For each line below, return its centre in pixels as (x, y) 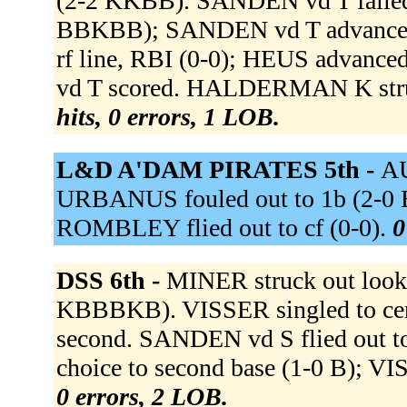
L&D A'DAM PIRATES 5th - (218, 170)
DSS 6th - (111, 281)
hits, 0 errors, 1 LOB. (168, 117)
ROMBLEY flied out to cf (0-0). (224, 228)
